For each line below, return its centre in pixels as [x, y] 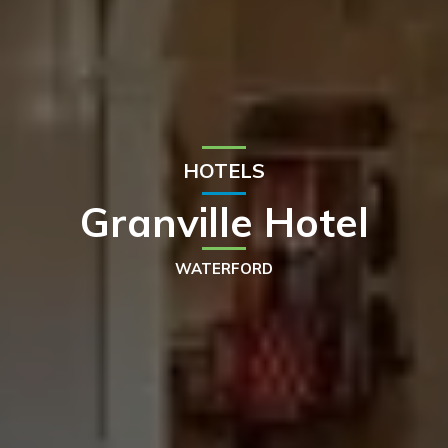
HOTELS [224, 170]
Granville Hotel [224, 221]
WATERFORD [224, 268]
